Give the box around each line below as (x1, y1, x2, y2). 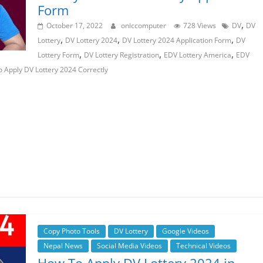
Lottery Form (38, 50, 79, 60)
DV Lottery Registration (84, 50, 159, 60)
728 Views (183, 21, 216, 31)
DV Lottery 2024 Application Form (122, 35, 231, 46)
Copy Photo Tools (43, 226, 100, 237)
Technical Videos (176, 241, 231, 251)
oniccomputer (121, 21, 168, 31)
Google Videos (162, 226, 209, 237)
